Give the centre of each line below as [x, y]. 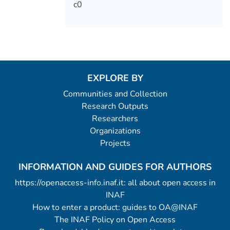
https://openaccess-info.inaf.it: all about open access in [115, 183]
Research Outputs [115, 106]
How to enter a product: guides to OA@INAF [115, 207]
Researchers [115, 119]
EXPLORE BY [115, 78]
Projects [115, 143]
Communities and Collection [115, 94]
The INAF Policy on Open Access [115, 220]
